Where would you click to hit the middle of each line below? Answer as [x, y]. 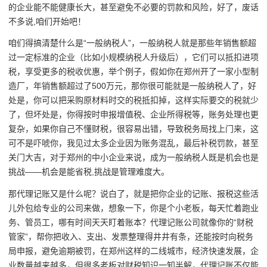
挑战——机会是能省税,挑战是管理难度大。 [89, 172]
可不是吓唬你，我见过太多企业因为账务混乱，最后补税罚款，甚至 [133, 143]
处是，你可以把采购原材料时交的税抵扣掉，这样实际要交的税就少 [133, 100]
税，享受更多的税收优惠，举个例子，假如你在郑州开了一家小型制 [133, 72]
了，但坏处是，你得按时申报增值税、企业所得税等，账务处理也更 [133, 115]
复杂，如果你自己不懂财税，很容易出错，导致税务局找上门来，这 [133, 129]
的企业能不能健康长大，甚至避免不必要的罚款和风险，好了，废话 [133, 7]
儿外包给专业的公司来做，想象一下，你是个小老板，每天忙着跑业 [133, 208]
